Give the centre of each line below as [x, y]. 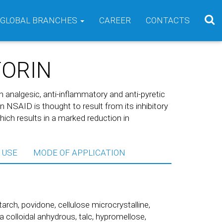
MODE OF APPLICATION [79, 153]
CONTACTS [168, 20]
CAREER [115, 20]
